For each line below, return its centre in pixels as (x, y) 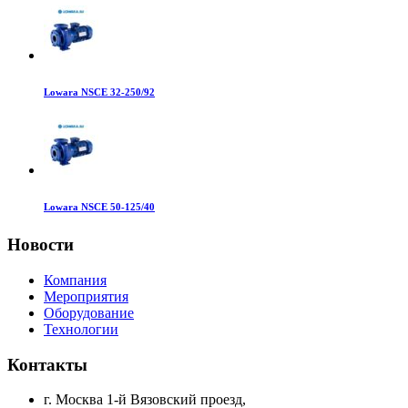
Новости (41, 245)
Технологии (81, 329)
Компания (75, 280)
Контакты (47, 364)
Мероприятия (86, 296)
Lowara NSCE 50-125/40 (99, 207)
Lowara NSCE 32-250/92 (99, 92)
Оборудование (89, 312)
